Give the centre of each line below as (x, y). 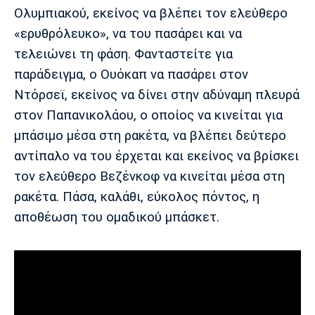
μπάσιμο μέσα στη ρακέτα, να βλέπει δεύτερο (150, 136)
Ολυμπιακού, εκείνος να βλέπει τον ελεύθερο (151, 14)
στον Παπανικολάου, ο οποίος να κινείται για (148, 116)
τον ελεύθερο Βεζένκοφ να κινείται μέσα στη (149, 177)
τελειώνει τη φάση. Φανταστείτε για (123, 54)
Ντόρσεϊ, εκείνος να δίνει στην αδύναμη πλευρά (157, 95)
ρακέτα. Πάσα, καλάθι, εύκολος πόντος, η (137, 197)
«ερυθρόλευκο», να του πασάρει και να (128, 34)
